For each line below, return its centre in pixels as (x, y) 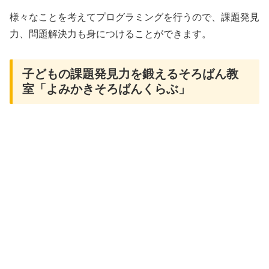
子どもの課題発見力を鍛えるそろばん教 (130, 74)
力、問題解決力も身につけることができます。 (110, 34)
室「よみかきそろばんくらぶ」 (106, 89)
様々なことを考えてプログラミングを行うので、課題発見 (134, 17)
